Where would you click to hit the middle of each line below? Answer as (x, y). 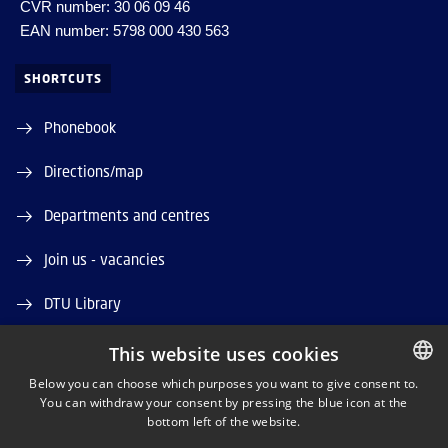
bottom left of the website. (224, 421)
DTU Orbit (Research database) (145, 347)
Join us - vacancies (104, 259)
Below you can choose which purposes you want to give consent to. (224, 383)
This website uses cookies (224, 354)
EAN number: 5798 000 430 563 (124, 30)
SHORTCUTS (63, 78)
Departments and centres (127, 215)
